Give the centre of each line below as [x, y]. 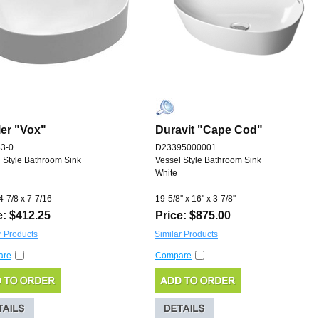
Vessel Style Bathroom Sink [208, 161]
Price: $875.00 [193, 216]
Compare [173, 256]
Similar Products [186, 235]
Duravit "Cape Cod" [209, 130]
